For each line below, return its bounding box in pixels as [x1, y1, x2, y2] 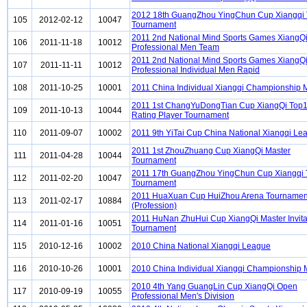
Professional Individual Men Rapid [132, 65, 260, 75]
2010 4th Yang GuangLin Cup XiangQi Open [132, 282, 297, 291]
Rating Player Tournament [132, 110, 229, 120]
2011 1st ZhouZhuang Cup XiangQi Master [132, 146, 291, 156]
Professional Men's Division [132, 291, 234, 301]
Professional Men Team [132, 42, 219, 52]
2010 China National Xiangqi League [132, 241, 271, 251]
